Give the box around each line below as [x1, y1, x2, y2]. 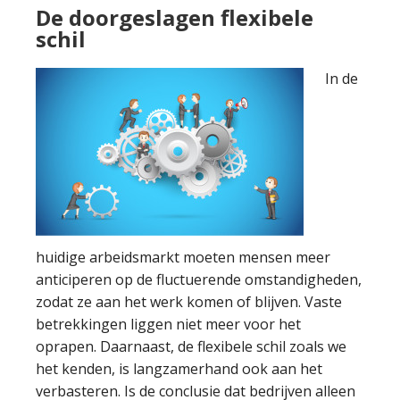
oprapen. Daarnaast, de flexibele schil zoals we [36, 337, 346, 356]
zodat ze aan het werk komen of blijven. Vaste [36, 292, 342, 312]
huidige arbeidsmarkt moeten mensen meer [36, 247, 330, 267]
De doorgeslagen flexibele [36, 3, 313, 32]
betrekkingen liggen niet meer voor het [36, 314, 301, 334]
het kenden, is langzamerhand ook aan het [36, 359, 322, 379]
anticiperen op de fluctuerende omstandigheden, [36, 270, 362, 289]
